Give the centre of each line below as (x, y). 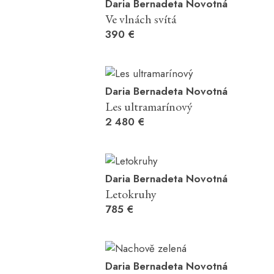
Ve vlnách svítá (141, 19)
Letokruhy (131, 194)
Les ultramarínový (149, 106)
